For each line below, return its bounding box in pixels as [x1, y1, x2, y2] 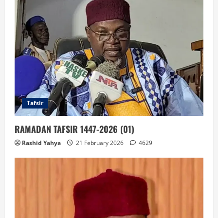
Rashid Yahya [22, 139, 61, 147]
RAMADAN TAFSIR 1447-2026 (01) [15, 123, 134, 136]
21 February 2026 [74, 139, 125, 147]
